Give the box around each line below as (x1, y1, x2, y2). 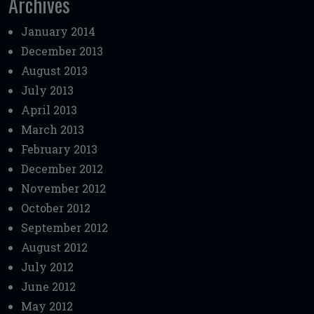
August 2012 (21, 240, 88, 255)
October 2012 (21, 200, 90, 216)
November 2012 (21, 181, 106, 196)
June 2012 (21, 279, 76, 294)
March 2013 (21, 122, 84, 137)
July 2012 (21, 259, 74, 275)
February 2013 (21, 142, 97, 157)
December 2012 (21, 161, 103, 177)
